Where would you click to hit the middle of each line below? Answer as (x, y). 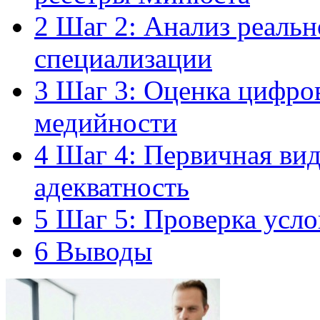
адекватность (112, 186)
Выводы (100, 251)
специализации (123, 58)
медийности (106, 122)
